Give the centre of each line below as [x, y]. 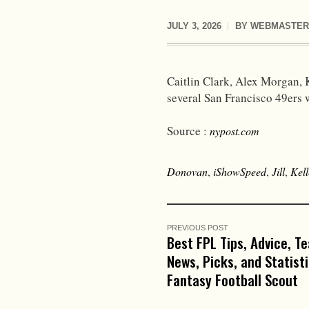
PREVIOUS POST [198, 227]
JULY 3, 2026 [194, 26]
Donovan [187, 171]
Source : [188, 130]
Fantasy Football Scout [232, 279]
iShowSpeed [240, 171]
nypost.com [235, 130]
